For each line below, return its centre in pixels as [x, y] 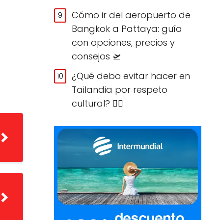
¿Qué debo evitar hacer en [131, 76]
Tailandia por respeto [120, 89]
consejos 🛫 [97, 56]
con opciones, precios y [124, 42]
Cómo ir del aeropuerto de [131, 15]
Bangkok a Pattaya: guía [127, 28]
